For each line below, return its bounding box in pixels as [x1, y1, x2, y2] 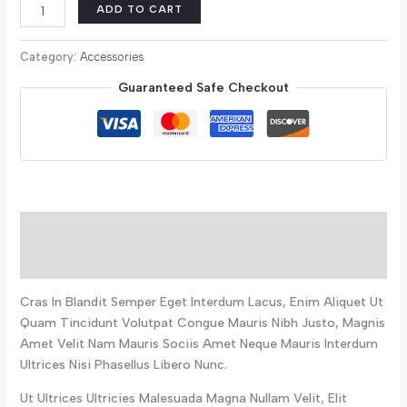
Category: [19, 50, 80, 65]
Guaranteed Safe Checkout [118, 79, 289, 95]
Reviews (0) [19, 253, 95, 270]
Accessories [79, 50, 144, 65]
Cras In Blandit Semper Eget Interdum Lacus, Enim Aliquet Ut [19, 293, 383, 310]
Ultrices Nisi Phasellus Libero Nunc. [19, 356, 227, 372]
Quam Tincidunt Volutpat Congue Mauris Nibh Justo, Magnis [19, 314, 385, 331]
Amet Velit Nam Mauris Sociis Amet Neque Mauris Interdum [19, 335, 378, 352]
